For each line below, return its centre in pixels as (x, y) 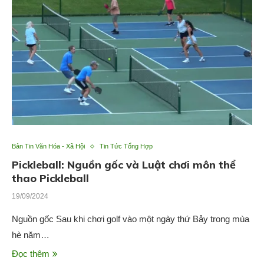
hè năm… (31, 235)
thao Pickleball (50, 179)
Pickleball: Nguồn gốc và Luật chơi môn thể (124, 165)
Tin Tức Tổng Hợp (126, 146)
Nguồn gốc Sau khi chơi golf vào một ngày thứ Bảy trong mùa (131, 219)
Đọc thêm (31, 254)
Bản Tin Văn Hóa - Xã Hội (48, 146)
